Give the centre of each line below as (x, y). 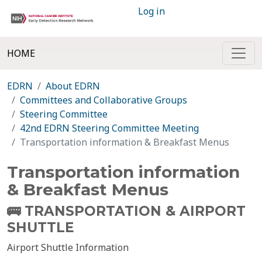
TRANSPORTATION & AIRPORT (135, 211)
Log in (151, 11)
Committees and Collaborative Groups (104, 100)
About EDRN (73, 86)
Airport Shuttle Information (68, 247)
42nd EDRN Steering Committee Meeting (109, 128)
